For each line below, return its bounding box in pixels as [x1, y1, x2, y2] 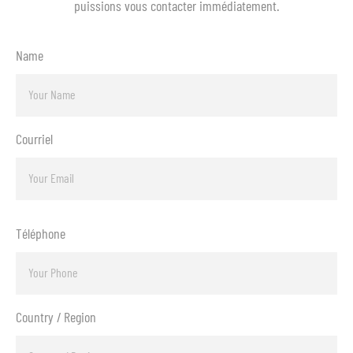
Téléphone [16, 225, 65, 242]
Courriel [16, 130, 53, 147]
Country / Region [16, 308, 96, 325]
